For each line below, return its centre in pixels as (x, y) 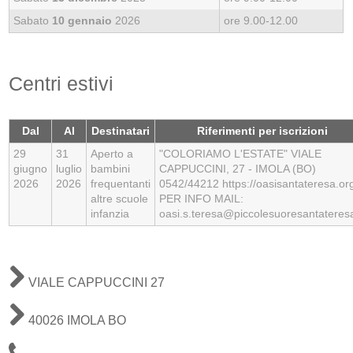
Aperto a (112, 153)
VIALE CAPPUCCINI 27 (95, 282)
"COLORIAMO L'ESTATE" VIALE (241, 153)
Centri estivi (61, 83)
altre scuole (120, 198)
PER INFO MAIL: (202, 198)
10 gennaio (82, 20)
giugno (31, 168)
